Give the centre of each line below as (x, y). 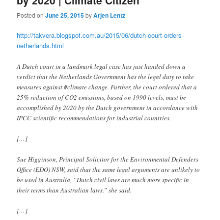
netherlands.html (41, 46)
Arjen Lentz (110, 15)
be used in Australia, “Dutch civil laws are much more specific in (103, 179)
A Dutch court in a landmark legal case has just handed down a (101, 66)
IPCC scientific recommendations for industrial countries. (94, 118)
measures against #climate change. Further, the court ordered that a (107, 87)
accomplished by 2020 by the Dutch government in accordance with (108, 107)
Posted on (31, 15)
